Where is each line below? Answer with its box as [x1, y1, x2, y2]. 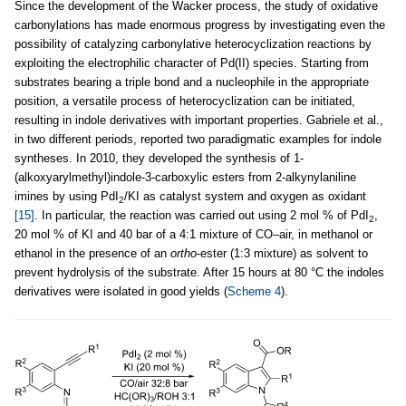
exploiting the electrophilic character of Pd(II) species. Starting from [14, 56, 369, 71]
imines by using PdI [14, 189, 119, 204]
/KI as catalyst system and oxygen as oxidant [124, 189, 366, 204]
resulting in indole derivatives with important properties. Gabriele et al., [14, 113, 383, 128]
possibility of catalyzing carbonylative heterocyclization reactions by [14, 37, 372, 52]
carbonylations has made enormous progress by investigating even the [14, 18, 385, 33]
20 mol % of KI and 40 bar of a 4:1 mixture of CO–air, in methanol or [14, 227, 372, 242]
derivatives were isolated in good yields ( [14, 285, 227, 299]
